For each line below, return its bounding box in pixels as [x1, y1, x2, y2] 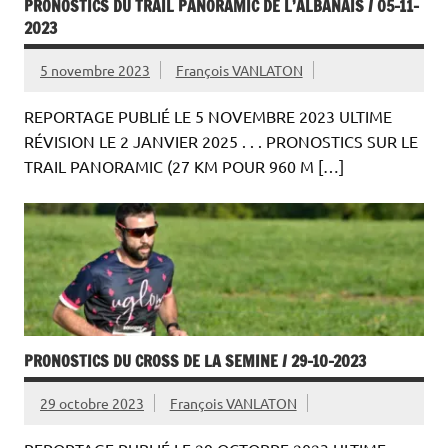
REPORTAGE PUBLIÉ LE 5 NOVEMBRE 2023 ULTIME [24, 106, 392, 126]
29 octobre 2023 [40, 394, 144, 413]
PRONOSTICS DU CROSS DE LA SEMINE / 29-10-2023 [24, 350, 366, 373]
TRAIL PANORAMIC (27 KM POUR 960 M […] [24, 156, 344, 176]
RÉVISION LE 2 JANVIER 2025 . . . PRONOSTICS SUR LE [24, 131, 418, 151]
